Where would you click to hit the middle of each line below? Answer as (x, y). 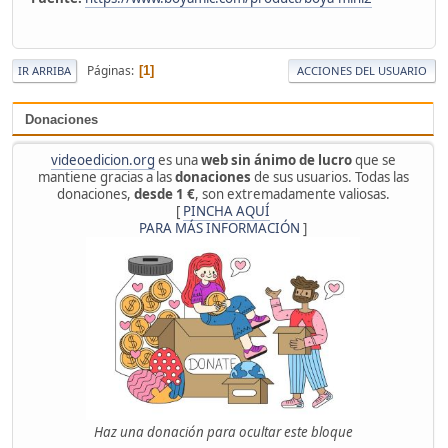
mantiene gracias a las (106, 177)
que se (373, 160)
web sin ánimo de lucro (276, 160)
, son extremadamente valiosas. (292, 194)
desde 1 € (164, 194)
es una (177, 160)
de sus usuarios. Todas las (329, 177)
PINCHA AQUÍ (226, 211)
